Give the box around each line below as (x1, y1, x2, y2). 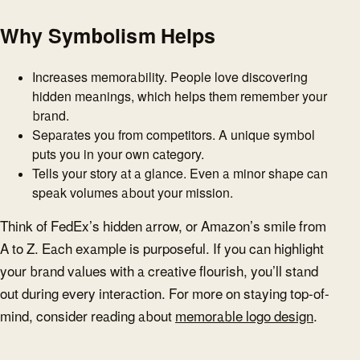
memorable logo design (175, 308, 313, 326)
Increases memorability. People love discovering (32, 69, 308, 86)
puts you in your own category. (32, 146, 204, 163)
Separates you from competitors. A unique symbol (32, 127, 315, 144)
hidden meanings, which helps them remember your (32, 88, 327, 105)
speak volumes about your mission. (32, 185, 233, 202)
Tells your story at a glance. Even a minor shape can (32, 166, 328, 182)
